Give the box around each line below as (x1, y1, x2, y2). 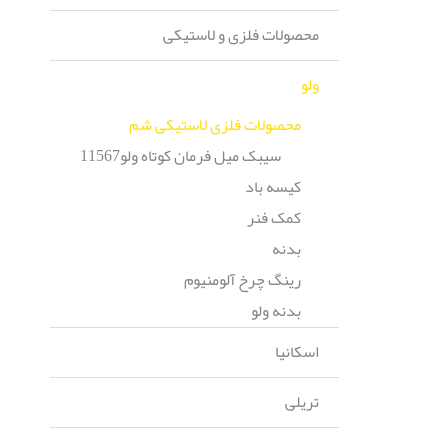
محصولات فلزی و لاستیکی (162, 19, 319, 51)
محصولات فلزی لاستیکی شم (128, 109, 301, 141)
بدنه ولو (250, 295, 301, 327)
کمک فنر (246, 202, 301, 234)
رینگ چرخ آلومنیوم (183, 264, 301, 296)
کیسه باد (244, 171, 301, 203)
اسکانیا (274, 336, 319, 368)
